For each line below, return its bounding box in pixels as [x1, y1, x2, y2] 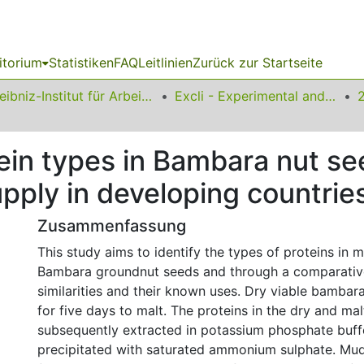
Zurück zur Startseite [193, 54, 323, 71]
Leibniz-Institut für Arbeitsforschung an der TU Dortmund [141, 88, 152, 104]
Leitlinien [138, 54, 193, 71]
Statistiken [49, 54, 114, 71]
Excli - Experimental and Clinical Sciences [325, 88, 336, 104]
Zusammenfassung [37, 216, 186, 236]
